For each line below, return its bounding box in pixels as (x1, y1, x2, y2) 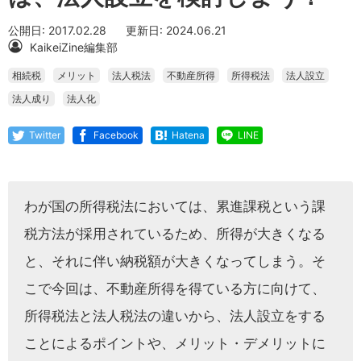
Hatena (172, 129, 205, 142)
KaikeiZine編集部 (27, 40, 118, 55)
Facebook (93, 129, 139, 142)
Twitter (29, 129, 60, 142)
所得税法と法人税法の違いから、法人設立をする (24, 307, 326, 324)
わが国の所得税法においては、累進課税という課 (24, 197, 326, 214)
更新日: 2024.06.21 (126, 23, 226, 38)
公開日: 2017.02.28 (8, 23, 106, 38)
